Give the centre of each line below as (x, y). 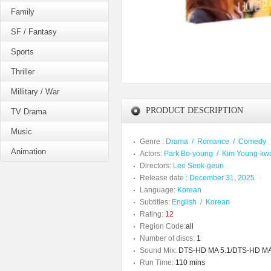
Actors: (151, 154)
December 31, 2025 (222, 178)
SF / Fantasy (34, 32)
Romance (213, 142)
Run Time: (157, 263)
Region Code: (163, 226)
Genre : (153, 142)
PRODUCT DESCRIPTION (194, 110)
